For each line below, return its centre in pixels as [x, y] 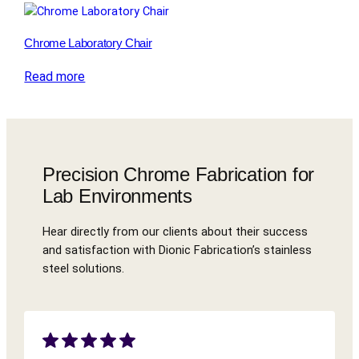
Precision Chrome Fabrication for [178, 174]
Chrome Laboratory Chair [88, 44]
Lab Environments [117, 196]
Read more [55, 77]
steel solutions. [83, 268]
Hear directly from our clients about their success [175, 232]
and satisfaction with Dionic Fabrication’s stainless [177, 250]
